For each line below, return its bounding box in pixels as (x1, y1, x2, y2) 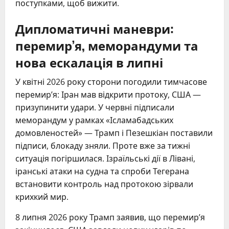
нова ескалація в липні (15, 53, 163, 72)
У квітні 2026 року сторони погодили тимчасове (15, 76, 207, 88)
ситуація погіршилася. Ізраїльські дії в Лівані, (15, 153, 195, 165)
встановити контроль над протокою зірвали (15, 178, 193, 190)
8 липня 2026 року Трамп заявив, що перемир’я (15, 212, 205, 223)
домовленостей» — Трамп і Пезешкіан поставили (15, 127, 213, 139)
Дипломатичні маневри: (15, 19, 174, 38)
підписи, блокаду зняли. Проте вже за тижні (15, 140, 190, 152)
